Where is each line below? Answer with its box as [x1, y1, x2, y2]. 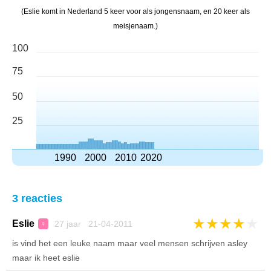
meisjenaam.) [113, 22, 158, 30]
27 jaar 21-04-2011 [52, 219, 132, 229]
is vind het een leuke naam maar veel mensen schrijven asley [12, 238, 247, 248]
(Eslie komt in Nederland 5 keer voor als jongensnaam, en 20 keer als [21, 7, 250, 16]
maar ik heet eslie [12, 253, 80, 263]
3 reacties [12, 192, 62, 204]
